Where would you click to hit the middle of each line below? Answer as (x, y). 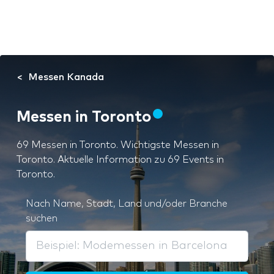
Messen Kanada (66, 77)
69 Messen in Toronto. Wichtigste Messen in (118, 145)
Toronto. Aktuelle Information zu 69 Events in (120, 159)
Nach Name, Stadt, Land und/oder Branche (127, 203)
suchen (42, 218)
